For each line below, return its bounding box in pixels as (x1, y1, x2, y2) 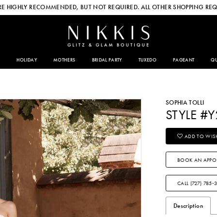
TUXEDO (138, 57, 156, 63)
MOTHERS (53, 57, 76, 63)
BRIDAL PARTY (92, 57, 122, 63)
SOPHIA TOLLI (165, 98, 204, 107)
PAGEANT (172, 57, 195, 63)
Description (173, 201, 203, 210)
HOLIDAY (16, 57, 37, 63)
